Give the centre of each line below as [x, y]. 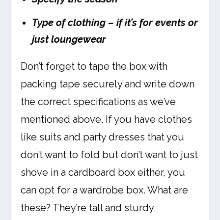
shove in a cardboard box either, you [103, 173]
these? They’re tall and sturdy [87, 208]
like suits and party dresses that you [103, 137]
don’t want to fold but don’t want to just [110, 155]
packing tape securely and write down [108, 84]
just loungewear [69, 40]
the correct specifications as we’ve [98, 102]
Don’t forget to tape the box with [94, 67]
